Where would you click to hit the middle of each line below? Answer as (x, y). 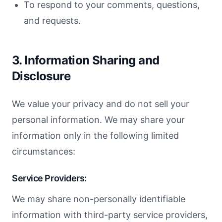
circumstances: (44, 151)
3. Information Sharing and (86, 60)
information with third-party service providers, (110, 215)
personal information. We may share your (98, 120)
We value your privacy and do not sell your (101, 104)
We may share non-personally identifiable (99, 199)
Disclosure (41, 76)
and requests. (52, 21)
